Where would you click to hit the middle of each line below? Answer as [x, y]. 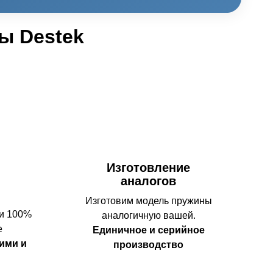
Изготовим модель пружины [148, 200]
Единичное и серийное [148, 230]
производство [149, 244]
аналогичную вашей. [148, 215]
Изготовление [149, 167]
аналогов [149, 181]
